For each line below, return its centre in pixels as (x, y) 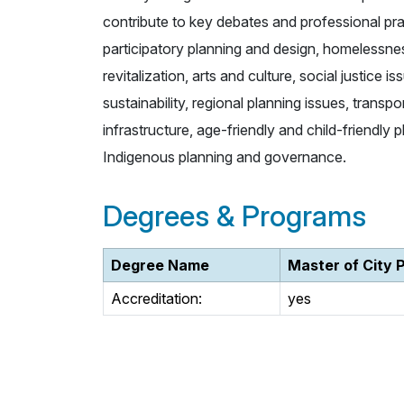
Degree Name (160, 266)
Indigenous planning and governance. (225, 157)
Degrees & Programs (234, 216)
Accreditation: (156, 299)
